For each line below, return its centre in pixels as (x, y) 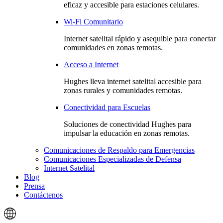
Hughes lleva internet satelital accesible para (133, 81)
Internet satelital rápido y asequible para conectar (140, 39)
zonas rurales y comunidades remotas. (123, 90)
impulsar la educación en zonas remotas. (127, 133)
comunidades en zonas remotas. (113, 48)
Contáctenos (43, 195)
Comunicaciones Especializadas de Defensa (112, 159)
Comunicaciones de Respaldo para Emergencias (119, 150)
